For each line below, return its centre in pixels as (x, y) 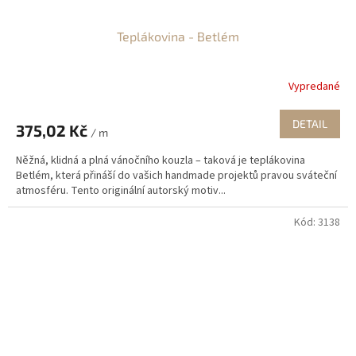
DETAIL (310, 124)
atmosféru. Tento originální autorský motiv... (121, 191)
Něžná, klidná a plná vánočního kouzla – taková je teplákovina (161, 161)
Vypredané (314, 86)
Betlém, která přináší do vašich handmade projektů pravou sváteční (176, 176)
